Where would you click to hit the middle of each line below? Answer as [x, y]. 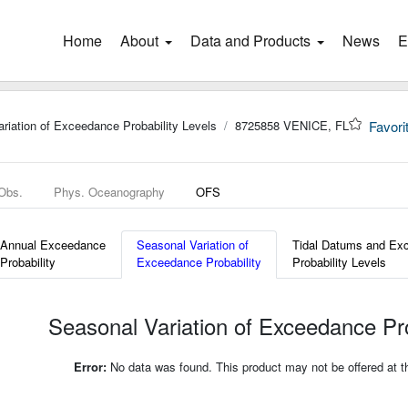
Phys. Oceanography [109, 192]
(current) [129, 41]
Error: [90, 367]
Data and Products [250, 41]
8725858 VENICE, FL [292, 125]
